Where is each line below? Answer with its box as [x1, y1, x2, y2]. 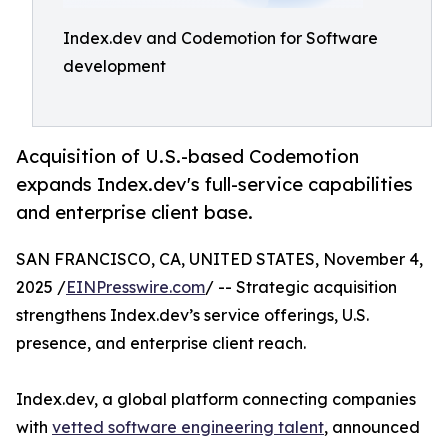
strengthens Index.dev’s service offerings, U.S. [16, 305, 369, 326]
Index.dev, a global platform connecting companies [16, 389, 416, 410]
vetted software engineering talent [52, 417, 324, 438]
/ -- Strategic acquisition [205, 277, 397, 298]
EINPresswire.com [66, 277, 205, 298]
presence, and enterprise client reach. [16, 333, 306, 354]
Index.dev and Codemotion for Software [63, 28, 378, 48]
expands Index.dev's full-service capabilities [16, 173, 413, 196]
